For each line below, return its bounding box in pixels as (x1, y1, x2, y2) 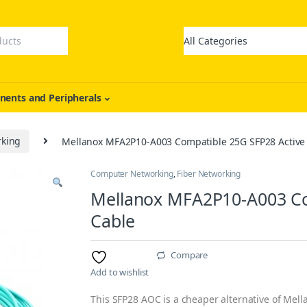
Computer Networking (90, 168, 173, 180)
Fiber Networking (177, 168, 241, 180)
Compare (171, 249, 208, 262)
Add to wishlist (90, 266, 149, 279)
